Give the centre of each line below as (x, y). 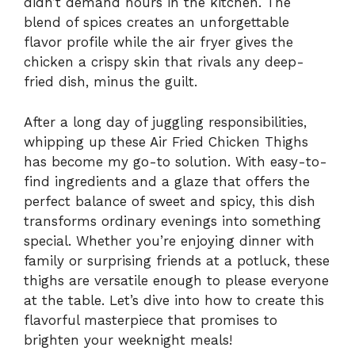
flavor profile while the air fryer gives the (158, 42)
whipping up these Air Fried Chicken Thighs (166, 141)
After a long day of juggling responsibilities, (165, 122)
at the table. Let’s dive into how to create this (174, 300)
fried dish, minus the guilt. (111, 82)
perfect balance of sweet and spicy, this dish (170, 201)
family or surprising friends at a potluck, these (177, 260)
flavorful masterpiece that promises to (151, 320)
